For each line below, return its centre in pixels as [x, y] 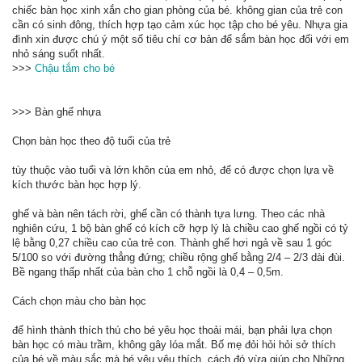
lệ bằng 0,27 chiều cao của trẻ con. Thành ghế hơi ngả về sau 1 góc [172, 243]
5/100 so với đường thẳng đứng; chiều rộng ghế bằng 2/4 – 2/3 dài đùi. [179, 257]
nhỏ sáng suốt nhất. [59, 54]
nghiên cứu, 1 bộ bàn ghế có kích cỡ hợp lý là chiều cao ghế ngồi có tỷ [180, 228]
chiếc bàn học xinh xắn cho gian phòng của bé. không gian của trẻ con [177, 10]
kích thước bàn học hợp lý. [77, 185]
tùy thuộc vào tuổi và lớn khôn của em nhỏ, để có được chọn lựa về [173, 170]
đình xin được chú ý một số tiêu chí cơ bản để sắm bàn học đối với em [181, 39]
